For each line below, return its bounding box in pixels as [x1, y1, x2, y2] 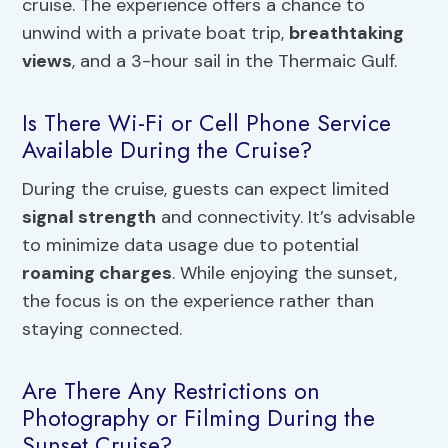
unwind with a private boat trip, [22, 21, 290, 46]
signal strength [22, 205, 157, 230]
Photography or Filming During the [22, 400, 376, 435]
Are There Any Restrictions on [22, 373, 321, 408]
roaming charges [22, 261, 173, 286]
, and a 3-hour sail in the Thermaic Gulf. [72, 49, 398, 74]
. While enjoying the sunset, [172, 261, 398, 286]
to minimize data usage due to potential [22, 233, 360, 258]
